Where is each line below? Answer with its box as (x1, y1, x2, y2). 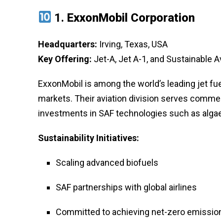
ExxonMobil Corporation (67, 10, 195, 25)
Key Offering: (38, 53, 92, 64)
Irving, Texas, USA (97, 38, 168, 49)
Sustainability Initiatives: (38, 132, 139, 143)
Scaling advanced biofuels (56, 157, 158, 168)
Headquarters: (38, 38, 97, 49)
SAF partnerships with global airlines (56, 182, 197, 192)
